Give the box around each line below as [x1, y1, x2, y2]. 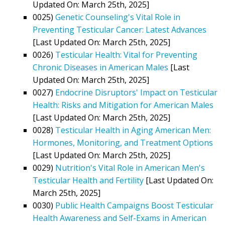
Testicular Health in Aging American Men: [55, 124, 211, 136]
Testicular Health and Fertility [33, 174, 144, 186]
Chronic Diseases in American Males [33, 61, 168, 73]
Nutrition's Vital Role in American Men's [55, 162, 205, 173]
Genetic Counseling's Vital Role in [55, 11, 180, 23]
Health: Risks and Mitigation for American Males [33, 99, 213, 110]
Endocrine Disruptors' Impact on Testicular [55, 86, 217, 98]
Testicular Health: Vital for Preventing [55, 49, 197, 60]
